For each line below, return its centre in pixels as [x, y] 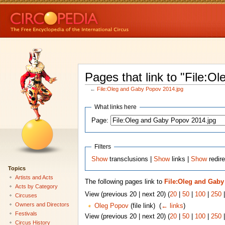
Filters [103, 146]
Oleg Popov [111, 206]
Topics [17, 168]
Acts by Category [36, 186]
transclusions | [131, 159]
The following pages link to [124, 182]
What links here [116, 107]
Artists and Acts [34, 177]
